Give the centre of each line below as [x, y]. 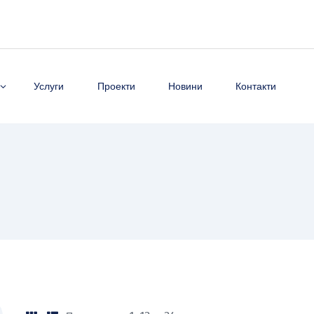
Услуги [49, 86]
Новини [185, 86]
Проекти [116, 86]
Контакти [256, 86]
